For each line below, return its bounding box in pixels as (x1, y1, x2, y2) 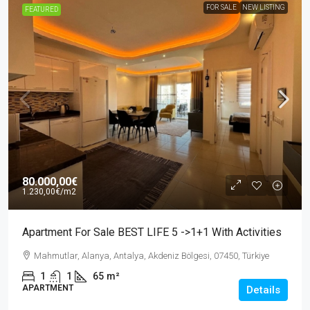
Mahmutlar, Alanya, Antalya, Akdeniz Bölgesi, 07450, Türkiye (34, 250, 269, 261)
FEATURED (25, 6, 58, 13)
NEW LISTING (242, 3, 285, 11)
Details (246, 284, 280, 296)
